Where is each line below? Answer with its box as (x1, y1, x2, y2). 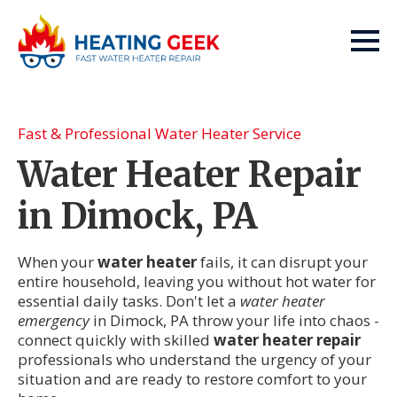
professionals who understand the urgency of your (18, 349, 371, 370)
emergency (18, 310, 90, 331)
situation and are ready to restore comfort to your (18, 369, 367, 389)
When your (18, 252, 97, 272)
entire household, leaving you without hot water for (18, 271, 376, 292)
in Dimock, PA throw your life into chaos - (90, 310, 379, 331)
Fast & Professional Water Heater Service (18, 123, 301, 144)
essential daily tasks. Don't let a (18, 291, 240, 311)
